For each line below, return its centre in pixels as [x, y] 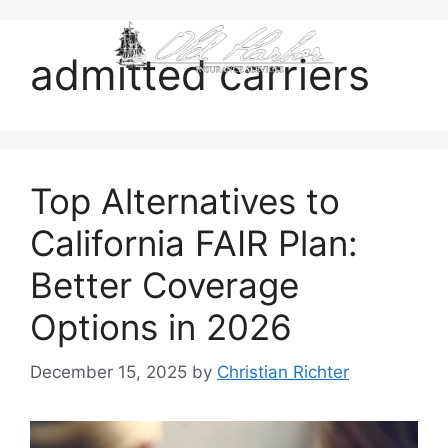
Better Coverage [164, 285]
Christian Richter [283, 371]
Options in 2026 [161, 327]
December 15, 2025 [108, 371]
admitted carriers [200, 74]
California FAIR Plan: [194, 243]
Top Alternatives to [185, 201]
